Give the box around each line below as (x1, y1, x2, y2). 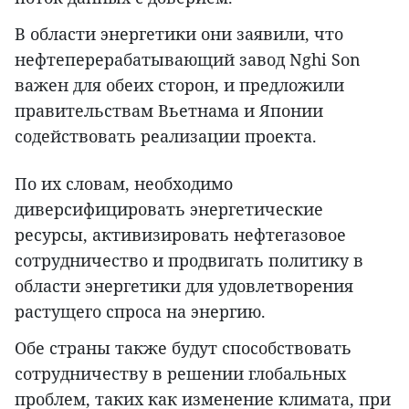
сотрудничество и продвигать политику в (15, 249, 363, 272)
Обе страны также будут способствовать (15, 337, 351, 360)
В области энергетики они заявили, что (15, 23, 343, 46)
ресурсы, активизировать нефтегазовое (15, 224, 346, 246)
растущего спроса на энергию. (15, 300, 266, 323)
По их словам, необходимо (15, 173, 233, 195)
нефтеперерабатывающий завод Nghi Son (15, 48, 361, 71)
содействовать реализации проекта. (15, 125, 317, 148)
